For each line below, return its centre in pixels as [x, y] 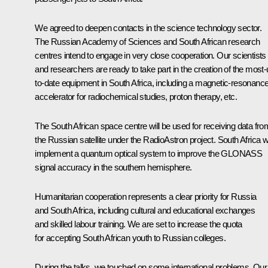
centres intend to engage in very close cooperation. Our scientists [150, 55]
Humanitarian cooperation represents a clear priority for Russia [146, 196]
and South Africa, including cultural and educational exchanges [145, 210]
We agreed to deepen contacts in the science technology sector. [148, 28]
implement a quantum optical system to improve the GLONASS [149, 153]
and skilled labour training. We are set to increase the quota [138, 224]
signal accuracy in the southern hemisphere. [113, 167]
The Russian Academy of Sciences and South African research [147, 41]
